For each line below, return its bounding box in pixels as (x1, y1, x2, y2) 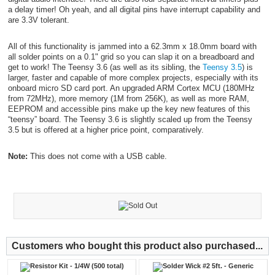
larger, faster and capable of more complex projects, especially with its (7, 72, 258, 82)
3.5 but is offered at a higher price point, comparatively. (7, 125, 204, 134)
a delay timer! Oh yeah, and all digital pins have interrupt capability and (7, 4, 260, 14)
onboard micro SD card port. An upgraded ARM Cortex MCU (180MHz (7, 83, 255, 93)
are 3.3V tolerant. (7, 15, 69, 25)
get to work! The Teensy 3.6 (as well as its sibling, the (7, 62, 203, 72)
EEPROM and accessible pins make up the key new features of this (7, 104, 250, 114)
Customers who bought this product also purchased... (12, 240, 263, 251)
